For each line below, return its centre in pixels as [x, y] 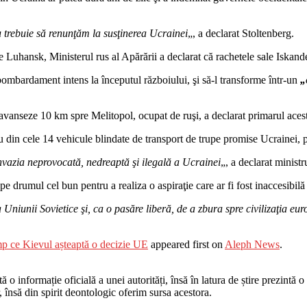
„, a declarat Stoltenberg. [241, 33]
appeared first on [186, 244]
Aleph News [252, 244]
